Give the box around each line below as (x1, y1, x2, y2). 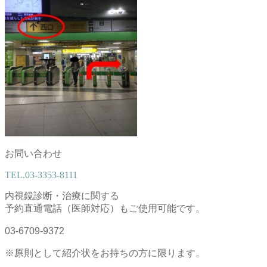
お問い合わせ (5, 148, 62, 159)
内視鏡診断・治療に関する (5, 191, 119, 201)
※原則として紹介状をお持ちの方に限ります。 (5, 248, 205, 259)
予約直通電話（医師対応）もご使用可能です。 (5, 203, 205, 214)
